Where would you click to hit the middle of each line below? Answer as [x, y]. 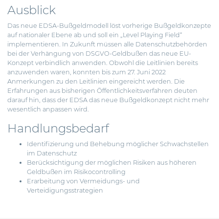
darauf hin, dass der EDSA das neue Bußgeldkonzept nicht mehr [108, 100]
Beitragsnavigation [36, 206]
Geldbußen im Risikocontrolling [76, 172]
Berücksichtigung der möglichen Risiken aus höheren [112, 162]
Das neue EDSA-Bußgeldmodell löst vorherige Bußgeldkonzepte [109, 25]
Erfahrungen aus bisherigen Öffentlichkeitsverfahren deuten [102, 90]
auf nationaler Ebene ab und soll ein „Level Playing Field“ [95, 35]
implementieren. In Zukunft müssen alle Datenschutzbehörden [107, 44]
